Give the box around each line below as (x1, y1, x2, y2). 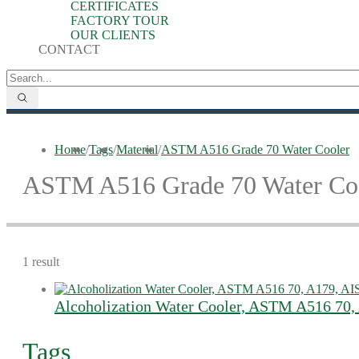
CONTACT (38, 42, 100, 56)
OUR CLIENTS (71, 28, 155, 42)
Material (116, 143, 158, 156)
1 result (22, 255, 59, 268)
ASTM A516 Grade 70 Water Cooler (161, 143, 349, 156)
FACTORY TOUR (71, 14, 169, 27)
